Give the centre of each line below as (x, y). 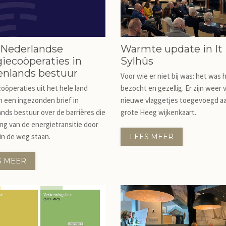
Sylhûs (137, 61)
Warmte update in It (172, 49)
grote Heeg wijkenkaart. (158, 112)
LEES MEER (152, 137)
